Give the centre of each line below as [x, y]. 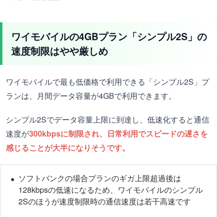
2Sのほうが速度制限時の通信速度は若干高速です [105, 201]
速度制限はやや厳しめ [60, 51]
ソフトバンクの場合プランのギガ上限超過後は [100, 178]
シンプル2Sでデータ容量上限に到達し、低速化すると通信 [108, 120]
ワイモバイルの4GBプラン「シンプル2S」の [109, 37]
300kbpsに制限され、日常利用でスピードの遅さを [118, 134]
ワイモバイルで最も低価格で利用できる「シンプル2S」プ [108, 82]
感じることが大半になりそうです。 [68, 148]
